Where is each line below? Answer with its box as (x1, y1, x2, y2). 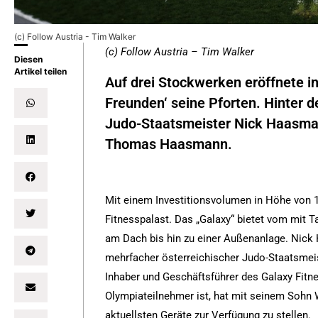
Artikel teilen (14, 66, 67, 77)
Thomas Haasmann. (105, 136, 233, 153)
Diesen (14, 54, 43, 65)
